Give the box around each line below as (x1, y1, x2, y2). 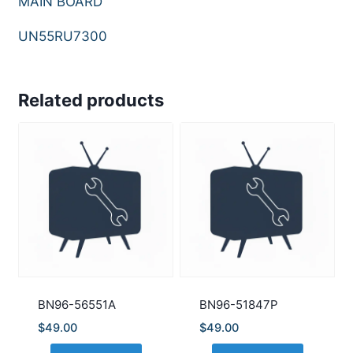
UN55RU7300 (18, 28, 107, 44)
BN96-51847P (199, 296, 278, 312)
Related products (18, 89, 164, 110)
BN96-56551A (37, 296, 116, 312)
